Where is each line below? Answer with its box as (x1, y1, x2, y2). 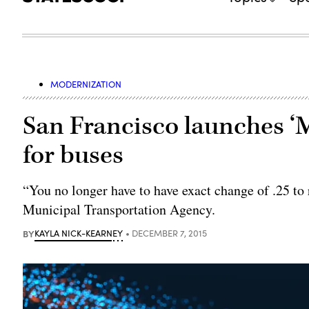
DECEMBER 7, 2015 (132, 226, 208, 239)
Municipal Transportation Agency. (23, 199, 216, 219)
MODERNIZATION (50, 77, 122, 90)
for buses (23, 138, 124, 172)
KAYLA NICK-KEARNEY (34, 226, 123, 239)
